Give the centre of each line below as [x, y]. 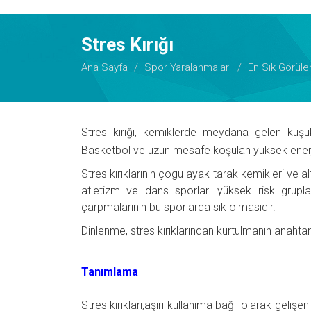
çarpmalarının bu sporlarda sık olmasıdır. [178, 207]
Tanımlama [110, 271]
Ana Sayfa [104, 67]
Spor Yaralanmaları [188, 67]
